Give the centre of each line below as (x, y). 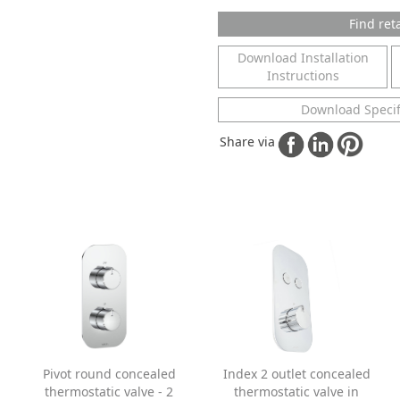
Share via (247, 141)
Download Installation (303, 57)
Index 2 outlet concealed (296, 373)
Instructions (303, 75)
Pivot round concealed (109, 373)
